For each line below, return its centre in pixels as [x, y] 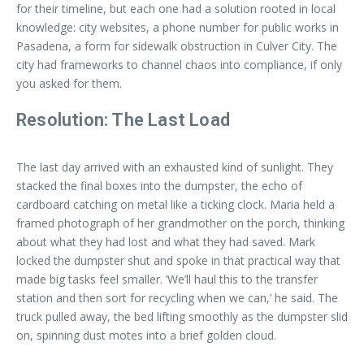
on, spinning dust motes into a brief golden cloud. [146, 335]
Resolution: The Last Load [123, 120]
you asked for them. [69, 83]
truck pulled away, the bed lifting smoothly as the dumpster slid [182, 316]
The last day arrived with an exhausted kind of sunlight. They [175, 167]
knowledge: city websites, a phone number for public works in [178, 27]
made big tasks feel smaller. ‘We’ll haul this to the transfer [167, 279]
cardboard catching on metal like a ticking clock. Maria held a [175, 204]
